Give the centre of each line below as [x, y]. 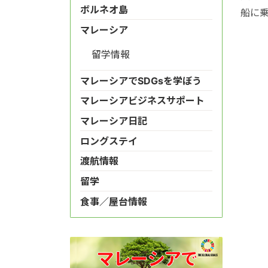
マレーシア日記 [114, 121]
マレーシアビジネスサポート [142, 101]
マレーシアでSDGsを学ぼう [141, 80]
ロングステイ [109, 141]
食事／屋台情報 [114, 201]
